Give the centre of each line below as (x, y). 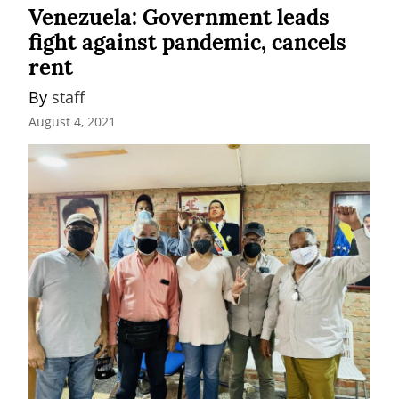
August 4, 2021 (72, 121)
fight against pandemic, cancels (187, 43)
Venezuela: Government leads (179, 18)
